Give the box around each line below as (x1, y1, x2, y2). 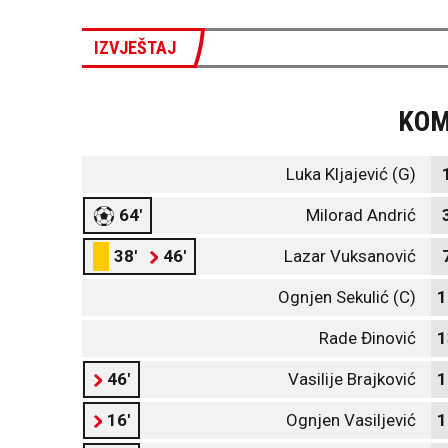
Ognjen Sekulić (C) (278, 287, 416, 307)
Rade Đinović (319, 328, 416, 348)
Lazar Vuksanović (284, 246, 416, 266)
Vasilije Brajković (288, 369, 416, 389)
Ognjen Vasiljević (286, 410, 416, 430)
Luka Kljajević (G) (286, 164, 416, 184)
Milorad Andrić (306, 205, 416, 225)
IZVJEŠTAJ (94, 37, 176, 58)
